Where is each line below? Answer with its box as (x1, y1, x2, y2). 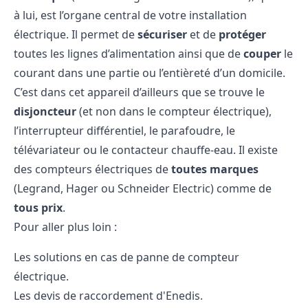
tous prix (14, 199, 63, 215)
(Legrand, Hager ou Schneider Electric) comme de (14, 180, 272, 196)
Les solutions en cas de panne (14, 249, 169, 265)
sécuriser (137, 26, 187, 42)
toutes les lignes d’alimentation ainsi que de (14, 45, 243, 61)
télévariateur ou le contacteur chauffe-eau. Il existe (14, 142, 278, 157)
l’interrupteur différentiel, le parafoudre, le (14, 122, 235, 138)
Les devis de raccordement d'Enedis (14, 287, 200, 303)
